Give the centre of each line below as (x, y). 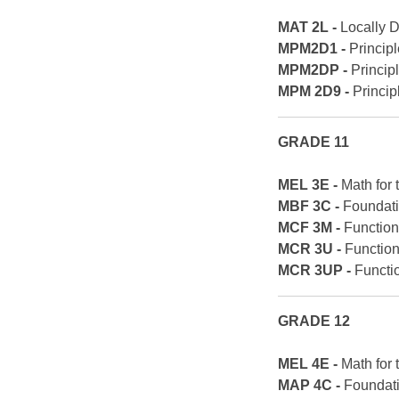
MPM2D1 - (314, 49)
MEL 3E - (310, 185)
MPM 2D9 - (316, 92)
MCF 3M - (311, 228)
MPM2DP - (313, 70)
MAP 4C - (311, 386)
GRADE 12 (314, 322)
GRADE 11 (314, 142)
